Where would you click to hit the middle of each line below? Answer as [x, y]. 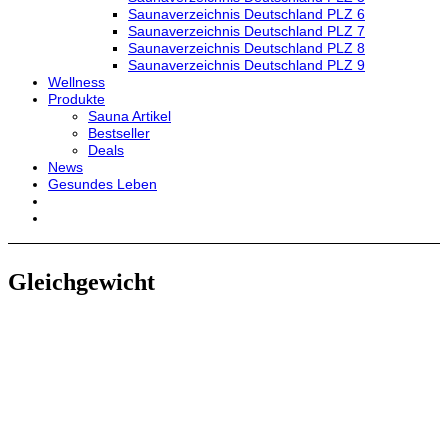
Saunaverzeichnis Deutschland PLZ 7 [246, 31]
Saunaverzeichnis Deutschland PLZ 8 [246, 48]
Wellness [76, 82]
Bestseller [119, 133]
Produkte [76, 99]
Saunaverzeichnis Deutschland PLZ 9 [246, 65]
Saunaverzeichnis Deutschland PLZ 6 [246, 14]
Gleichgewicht [81, 282]
